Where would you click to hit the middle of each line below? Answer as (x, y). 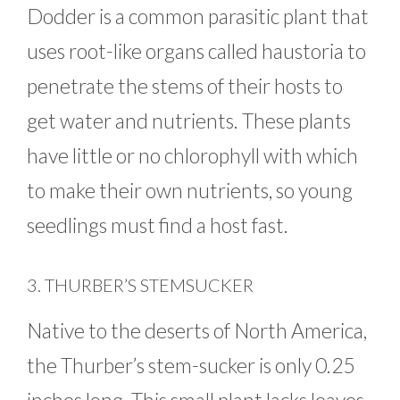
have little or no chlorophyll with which (192, 156)
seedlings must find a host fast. (158, 225)
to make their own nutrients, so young (190, 191)
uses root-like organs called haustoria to (196, 51)
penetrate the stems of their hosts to (185, 86)
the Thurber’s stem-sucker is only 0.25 (191, 365)
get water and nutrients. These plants (189, 121)
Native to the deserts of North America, (197, 330)
